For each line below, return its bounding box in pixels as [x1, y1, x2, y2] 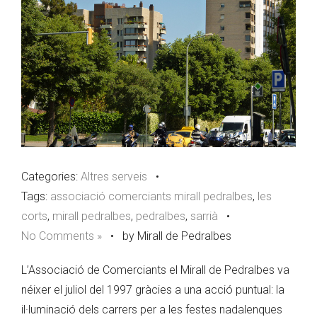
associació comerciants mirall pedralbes [50, 190, 253, 204]
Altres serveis [81, 170, 147, 184]
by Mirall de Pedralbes [122, 229, 231, 243]
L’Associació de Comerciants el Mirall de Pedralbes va [21, 263, 289, 277]
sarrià [190, 209, 218, 224]
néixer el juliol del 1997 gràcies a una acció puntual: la [21, 283, 284, 297]
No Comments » [21, 229, 102, 243]
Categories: [21, 170, 81, 184]
